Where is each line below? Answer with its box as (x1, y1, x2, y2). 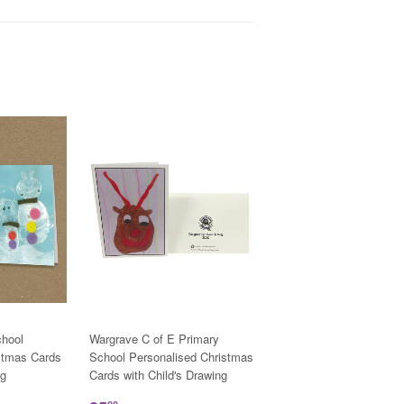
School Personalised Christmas (89, 348, 253, 366)
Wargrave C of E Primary (89, 330, 219, 348)
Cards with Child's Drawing (89, 366, 227, 384)
